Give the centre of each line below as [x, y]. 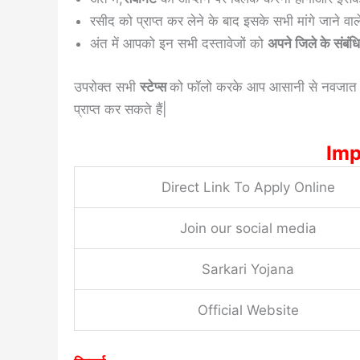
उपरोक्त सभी [107, 86]
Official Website [248, 311]
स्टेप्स [155, 86]
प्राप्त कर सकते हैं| [121, 109]
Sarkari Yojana [248, 270]
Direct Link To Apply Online [248, 188]
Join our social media [248, 229]
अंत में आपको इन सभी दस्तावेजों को [179, 44]
